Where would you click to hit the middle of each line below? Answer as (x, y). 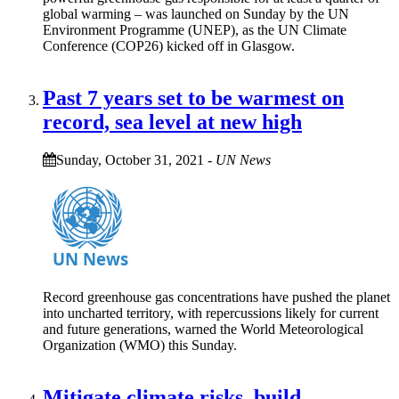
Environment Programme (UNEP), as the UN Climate (195, 30)
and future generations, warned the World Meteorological (203, 329)
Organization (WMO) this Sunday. (142, 345)
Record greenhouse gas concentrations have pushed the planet (216, 297)
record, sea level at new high (172, 122)
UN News (243, 159)
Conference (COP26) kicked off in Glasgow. (169, 46)
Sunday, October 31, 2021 (130, 159)
